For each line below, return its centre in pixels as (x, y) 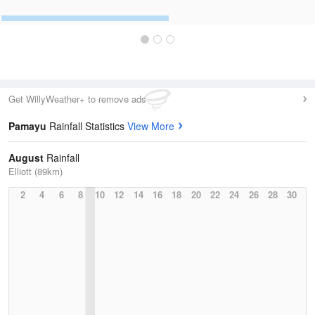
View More (151, 126)
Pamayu (29, 126)
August (26, 157)
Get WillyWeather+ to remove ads (77, 99)
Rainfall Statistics (88, 126)
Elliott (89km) (36, 171)
